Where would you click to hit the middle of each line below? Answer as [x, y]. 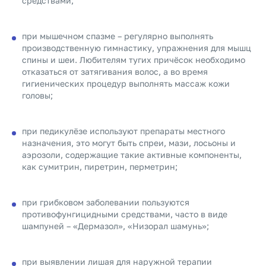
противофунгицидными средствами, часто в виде [125, 214]
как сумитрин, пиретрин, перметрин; [100, 167]
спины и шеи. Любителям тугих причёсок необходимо [134, 60]
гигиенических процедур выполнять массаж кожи [126, 83]
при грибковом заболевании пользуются [106, 202]
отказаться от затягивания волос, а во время [115, 72]
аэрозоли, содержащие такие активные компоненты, [132, 155]
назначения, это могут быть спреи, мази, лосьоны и [129, 143]
